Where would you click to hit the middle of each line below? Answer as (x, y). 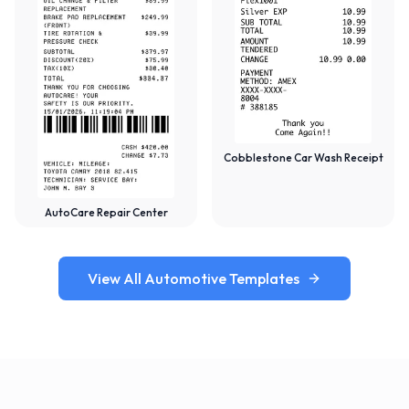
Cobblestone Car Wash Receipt (303, 158)
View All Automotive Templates (194, 279)
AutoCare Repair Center (106, 213)
